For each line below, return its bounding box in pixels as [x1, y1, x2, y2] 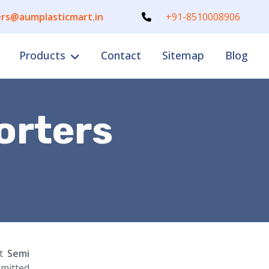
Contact [101, 48, 141, 63]
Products [19, 48, 65, 63]
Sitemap [162, 48, 204, 63]
